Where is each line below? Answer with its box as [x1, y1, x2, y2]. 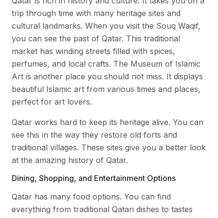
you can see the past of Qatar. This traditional [12, 33, 180, 43]
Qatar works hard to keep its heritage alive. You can [12, 117, 203, 127]
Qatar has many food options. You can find [12, 191, 171, 201]
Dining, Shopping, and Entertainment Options [12, 173, 176, 183]
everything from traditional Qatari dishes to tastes [12, 204, 193, 214]
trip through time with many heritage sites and [12, 8, 181, 18]
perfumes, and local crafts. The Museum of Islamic [12, 58, 200, 69]
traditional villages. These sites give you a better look [12, 142, 206, 152]
